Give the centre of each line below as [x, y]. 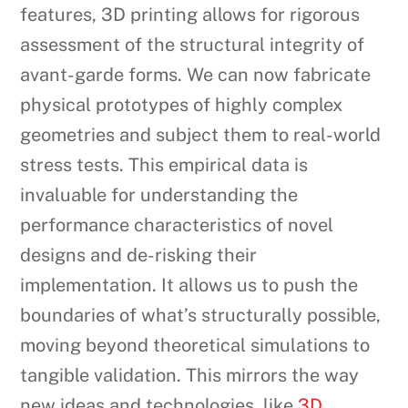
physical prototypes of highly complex [182, 105]
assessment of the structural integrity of [193, 45]
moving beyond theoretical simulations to [195, 346]
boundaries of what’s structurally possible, [201, 316]
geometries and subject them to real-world [201, 135]
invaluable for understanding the [159, 195]
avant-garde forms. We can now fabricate [196, 75]
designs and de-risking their [139, 255]
